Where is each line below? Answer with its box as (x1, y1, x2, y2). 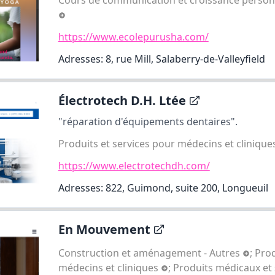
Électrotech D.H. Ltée (58, 91, 186, 109)
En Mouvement (58, 220, 150, 238)
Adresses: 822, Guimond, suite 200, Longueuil (58, 180, 268, 195)
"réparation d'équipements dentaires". (58, 114, 238, 128)
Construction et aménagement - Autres (58, 246, 242, 260)
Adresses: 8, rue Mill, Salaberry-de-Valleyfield (58, 52, 265, 66)
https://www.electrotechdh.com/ (58, 158, 210, 172)
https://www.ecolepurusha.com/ (58, 29, 209, 44)
